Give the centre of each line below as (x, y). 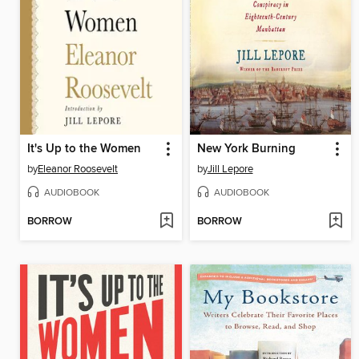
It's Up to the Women (84, 149)
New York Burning (246, 149)
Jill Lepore (230, 169)
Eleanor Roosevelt (78, 169)
